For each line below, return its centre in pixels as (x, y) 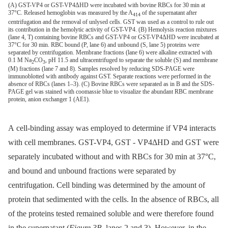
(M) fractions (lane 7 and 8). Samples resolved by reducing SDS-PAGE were (101, 68)
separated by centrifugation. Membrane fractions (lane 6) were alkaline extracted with (110, 52)
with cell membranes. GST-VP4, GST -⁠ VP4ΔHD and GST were (113, 142)
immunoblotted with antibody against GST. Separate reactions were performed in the (109, 76)
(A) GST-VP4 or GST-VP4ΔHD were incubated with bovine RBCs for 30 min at (107, 5)
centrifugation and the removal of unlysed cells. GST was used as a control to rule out (111, 22)
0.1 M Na (20, 60)
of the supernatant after (169, 13)
